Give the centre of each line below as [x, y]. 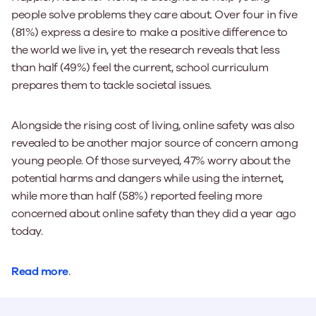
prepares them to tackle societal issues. [111, 85]
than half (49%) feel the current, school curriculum [140, 67]
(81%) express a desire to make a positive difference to [150, 32]
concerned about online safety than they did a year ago [154, 213]
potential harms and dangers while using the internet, [147, 178]
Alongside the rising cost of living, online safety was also [153, 125]
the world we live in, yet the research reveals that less [146, 50]
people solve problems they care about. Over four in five [154, 14]
